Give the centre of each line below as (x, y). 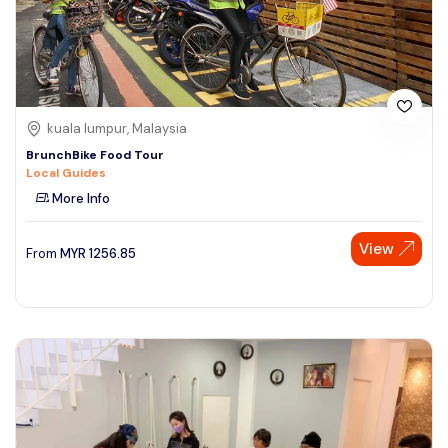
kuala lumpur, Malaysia (117, 128)
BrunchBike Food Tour (95, 154)
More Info (79, 198)
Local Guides (66, 172)
